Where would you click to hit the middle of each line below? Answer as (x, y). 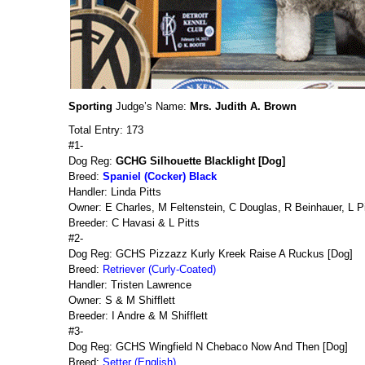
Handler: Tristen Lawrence (130, 285)
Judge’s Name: (151, 106)
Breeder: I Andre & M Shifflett (138, 316)
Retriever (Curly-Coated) (159, 269)
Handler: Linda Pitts (115, 192)
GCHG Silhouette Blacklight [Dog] (200, 161)
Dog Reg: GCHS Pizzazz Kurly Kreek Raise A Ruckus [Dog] (211, 254)
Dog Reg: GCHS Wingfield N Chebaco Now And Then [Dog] (208, 347)
